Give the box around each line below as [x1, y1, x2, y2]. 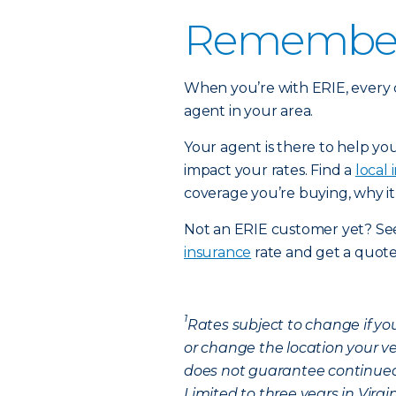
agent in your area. [184, 103, 314, 119]
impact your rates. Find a [184, 162, 355, 179]
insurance [184, 244, 252, 261]
